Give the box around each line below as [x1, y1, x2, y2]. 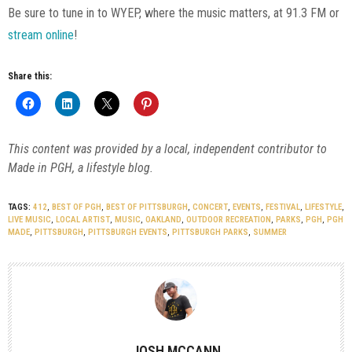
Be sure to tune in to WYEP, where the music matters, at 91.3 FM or [8, 5, 339, 21]
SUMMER [253, 227, 287, 238]
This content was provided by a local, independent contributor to [8, 141, 327, 157]
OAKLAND [145, 214, 181, 225]
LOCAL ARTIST [56, 214, 110, 225]
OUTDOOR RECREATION [186, 214, 271, 225]
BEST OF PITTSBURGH [106, 202, 188, 213]
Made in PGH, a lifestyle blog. [8, 160, 153, 176]
